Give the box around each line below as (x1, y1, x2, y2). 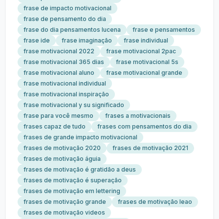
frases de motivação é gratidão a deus (23, 166, 136, 173)
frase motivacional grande (106, 69, 182, 76)
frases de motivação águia (23, 155, 101, 162)
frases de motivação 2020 (23, 144, 101, 152)
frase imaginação (62, 37, 112, 44)
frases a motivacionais (105, 112, 171, 119)
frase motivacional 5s (116, 58, 178, 66)
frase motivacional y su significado (23, 101, 124, 109)
